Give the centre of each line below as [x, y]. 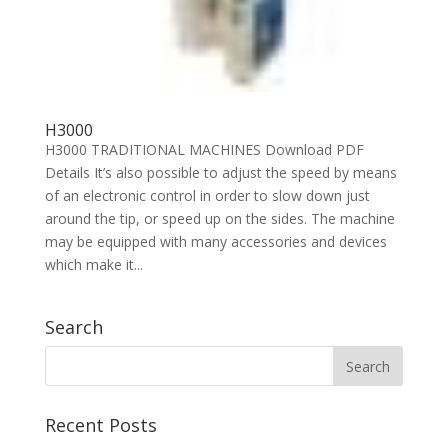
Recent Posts [100, 425]
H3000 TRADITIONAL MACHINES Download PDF [204, 150]
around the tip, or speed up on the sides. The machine [219, 219]
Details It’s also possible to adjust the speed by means [220, 173]
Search [73, 327]
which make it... [93, 265]
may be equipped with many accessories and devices [215, 242]
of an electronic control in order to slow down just [207, 196]
